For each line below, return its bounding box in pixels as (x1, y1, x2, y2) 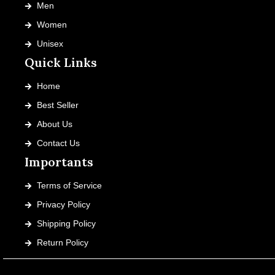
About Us (37, 119, 72, 130)
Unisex (37, 39, 63, 49)
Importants (25, 154, 93, 170)
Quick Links (25, 55, 97, 71)
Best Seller (37, 100, 79, 110)
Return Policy (37, 238, 88, 248)
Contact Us (37, 138, 80, 149)
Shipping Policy (37, 219, 96, 229)
